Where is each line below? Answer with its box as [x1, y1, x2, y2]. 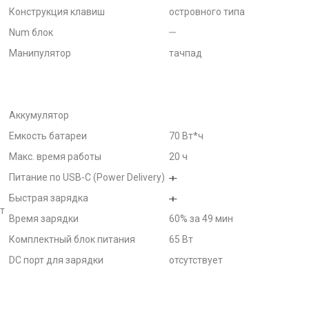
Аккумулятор [9, 110, 69, 121]
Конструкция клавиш [9, 6, 105, 17]
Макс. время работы [9, 151, 101, 162]
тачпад [169, 48, 202, 59]
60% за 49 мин [169, 213, 233, 224]
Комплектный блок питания [9, 234, 135, 245]
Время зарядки [9, 213, 79, 224]
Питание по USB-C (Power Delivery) [9, 172, 165, 183]
